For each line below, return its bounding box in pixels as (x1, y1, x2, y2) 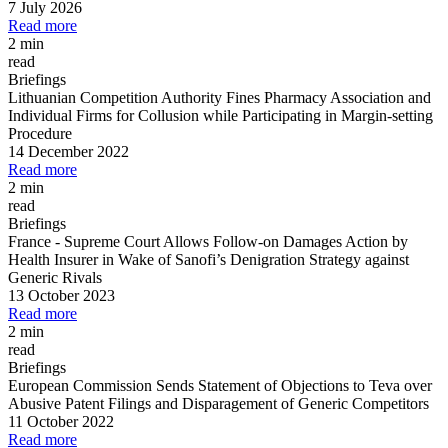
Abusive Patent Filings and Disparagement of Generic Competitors (8, 395, 429, 413)
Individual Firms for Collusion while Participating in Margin (8, 107, 387, 125)
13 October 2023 (8, 287, 115, 305)
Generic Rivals (8, 269, 102, 287)
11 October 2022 (8, 413, 114, 431)
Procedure (8, 125, 72, 143)
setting (392, 107, 433, 125)
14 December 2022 (8, 143, 129, 161)
